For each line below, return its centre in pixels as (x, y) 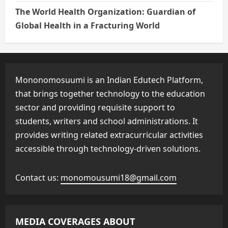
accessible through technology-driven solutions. (108, 149)
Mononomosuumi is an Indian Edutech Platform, (109, 80)
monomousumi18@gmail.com (119, 178)
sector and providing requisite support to (95, 108)
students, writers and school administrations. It (107, 121)
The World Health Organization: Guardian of (105, 12)
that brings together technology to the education (110, 94)
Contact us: (38, 178)
